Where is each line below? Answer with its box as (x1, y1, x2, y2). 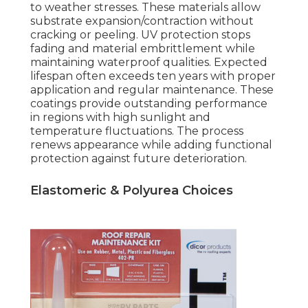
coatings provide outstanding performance (30, 97, 267, 111)
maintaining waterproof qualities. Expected (30, 56, 267, 69)
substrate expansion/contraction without (30, 14, 254, 28)
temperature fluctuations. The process (30, 124, 243, 138)
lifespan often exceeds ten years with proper (30, 69, 276, 83)
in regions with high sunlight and (30, 111, 210, 124)
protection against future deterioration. (30, 152, 247, 166)
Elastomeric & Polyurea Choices (30, 183, 233, 199)
